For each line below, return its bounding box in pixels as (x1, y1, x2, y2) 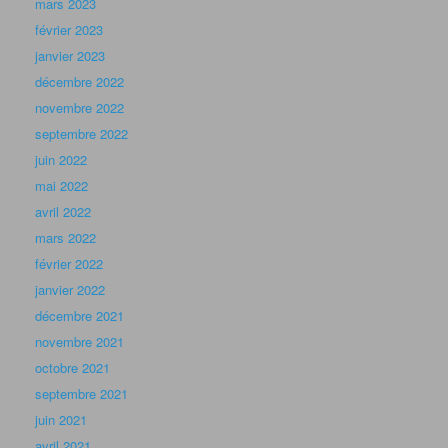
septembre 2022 (35, 124, 128, 144)
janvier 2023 (35, 46, 105, 66)
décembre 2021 (35, 306, 124, 326)
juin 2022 (35, 150, 87, 170)
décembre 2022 (35, 72, 124, 92)
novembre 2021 (35, 332, 124, 352)
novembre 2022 (35, 98, 124, 118)
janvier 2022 (35, 280, 105, 300)
